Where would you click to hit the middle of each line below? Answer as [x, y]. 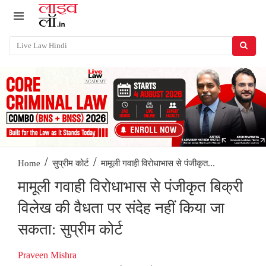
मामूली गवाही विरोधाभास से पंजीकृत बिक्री [130, 187]
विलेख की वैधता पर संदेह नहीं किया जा [121, 208]
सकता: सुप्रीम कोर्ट [70, 230]
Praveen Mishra [47, 255]
